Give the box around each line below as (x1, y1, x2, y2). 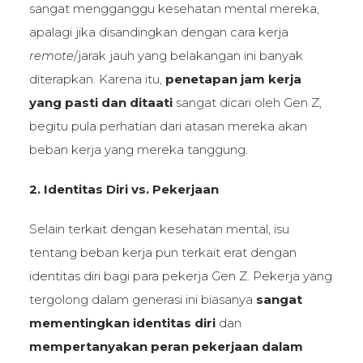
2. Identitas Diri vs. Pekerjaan (28, 181, 219, 197)
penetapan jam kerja (164, 70, 301, 87)
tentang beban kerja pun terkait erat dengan (28, 244, 297, 260)
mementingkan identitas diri (28, 314, 216, 331)
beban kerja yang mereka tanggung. (28, 141, 248, 157)
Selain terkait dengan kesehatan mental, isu (28, 220, 289, 237)
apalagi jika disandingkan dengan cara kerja (28, 23, 288, 40)
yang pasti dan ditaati (28, 94, 173, 110)
